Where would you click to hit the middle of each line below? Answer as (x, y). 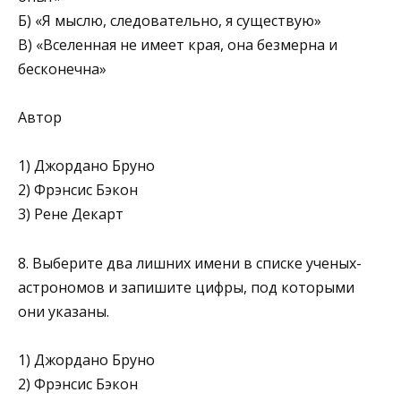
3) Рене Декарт (71, 214)
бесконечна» (62, 68)
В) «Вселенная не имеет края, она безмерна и (178, 44)
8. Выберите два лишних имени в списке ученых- (190, 263)
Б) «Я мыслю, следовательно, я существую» (170, 20)
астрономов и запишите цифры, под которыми (186, 287)
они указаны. (64, 311)
